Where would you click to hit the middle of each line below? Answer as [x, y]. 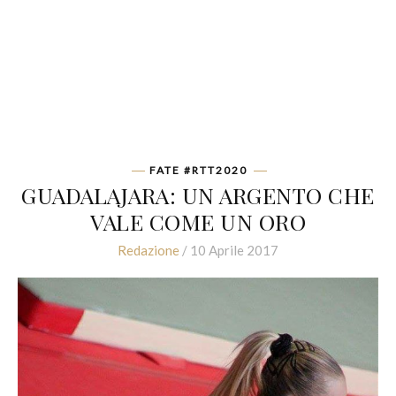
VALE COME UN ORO [198, 221]
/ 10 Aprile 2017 [229, 250]
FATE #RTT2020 [198, 170]
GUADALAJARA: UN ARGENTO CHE [198, 195]
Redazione [148, 250]
